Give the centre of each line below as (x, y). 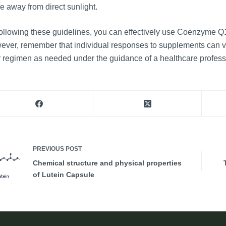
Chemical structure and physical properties (107, 163)
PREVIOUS (49, 149)
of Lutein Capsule (63, 175)
